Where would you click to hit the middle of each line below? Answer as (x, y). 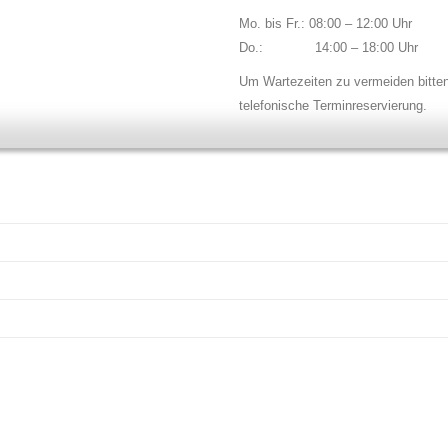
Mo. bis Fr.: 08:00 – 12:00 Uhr (325, 24)
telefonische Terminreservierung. (333, 106)
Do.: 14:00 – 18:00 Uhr (328, 48)
